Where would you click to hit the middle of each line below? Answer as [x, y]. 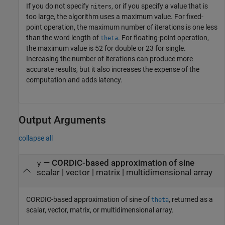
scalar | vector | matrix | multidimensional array [124, 173]
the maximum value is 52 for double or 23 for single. [106, 48]
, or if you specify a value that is [160, 6]
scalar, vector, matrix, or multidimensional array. [100, 210]
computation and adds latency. [74, 80]
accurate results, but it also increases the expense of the [113, 70]
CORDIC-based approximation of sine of [89, 199]
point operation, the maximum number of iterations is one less [122, 27]
